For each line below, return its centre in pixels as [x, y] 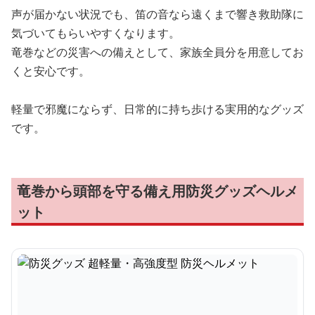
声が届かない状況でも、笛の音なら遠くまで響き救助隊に [157, 14]
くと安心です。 [51, 71]
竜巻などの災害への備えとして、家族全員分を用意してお [157, 52]
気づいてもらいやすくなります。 [96, 33]
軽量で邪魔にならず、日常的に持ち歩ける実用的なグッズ [157, 109]
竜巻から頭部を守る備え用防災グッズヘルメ [157, 191]
